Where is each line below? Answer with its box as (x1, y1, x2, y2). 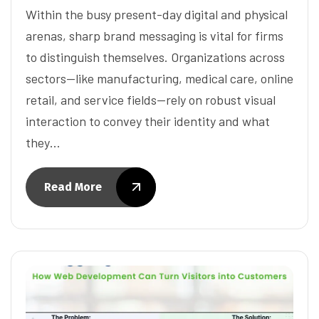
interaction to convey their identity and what (26, 113, 270, 129)
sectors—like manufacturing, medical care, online (26, 70, 293, 86)
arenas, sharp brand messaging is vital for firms (26, 27, 283, 43)
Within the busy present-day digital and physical (26, 6, 288, 22)
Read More (44, 179, 102, 194)
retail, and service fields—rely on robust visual (26, 91, 276, 108)
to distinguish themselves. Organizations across (26, 48, 285, 65)
